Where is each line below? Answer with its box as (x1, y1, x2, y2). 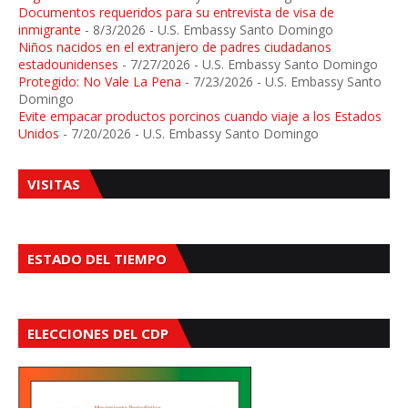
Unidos (18, 125, 59, 143)
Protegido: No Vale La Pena (18, 73, 181, 91)
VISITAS (27, 175, 80, 194)
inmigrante (18, 21, 81, 39)
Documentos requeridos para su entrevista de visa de (18, 4, 334, 22)
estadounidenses (18, 56, 118, 74)
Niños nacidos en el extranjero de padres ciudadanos (18, 38, 331, 56)
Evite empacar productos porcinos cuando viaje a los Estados (18, 107, 382, 126)
